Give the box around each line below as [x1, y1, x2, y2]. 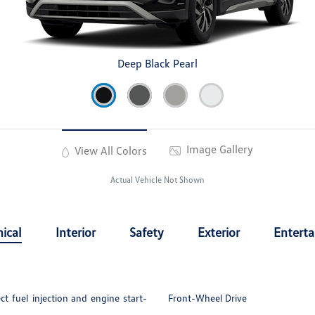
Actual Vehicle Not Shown [110, 174, 205, 186]
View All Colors [72, 143, 148, 158]
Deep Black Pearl [117, 56, 198, 71]
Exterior [198, 224, 240, 240]
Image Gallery [184, 142, 254, 157]
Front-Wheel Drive [167, 292, 247, 304]
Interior [56, 224, 96, 240]
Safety [129, 224, 165, 240]
